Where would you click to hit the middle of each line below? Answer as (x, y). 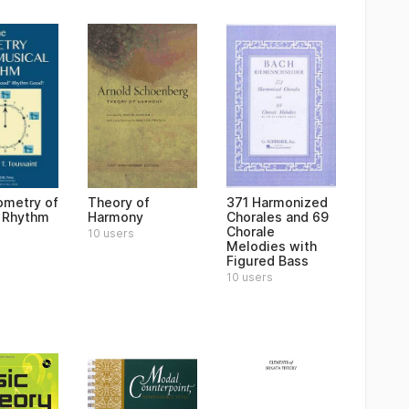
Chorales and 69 (278, 217)
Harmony (115, 217)
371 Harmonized (277, 202)
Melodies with (272, 246)
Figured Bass (267, 261)
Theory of (119, 202)
